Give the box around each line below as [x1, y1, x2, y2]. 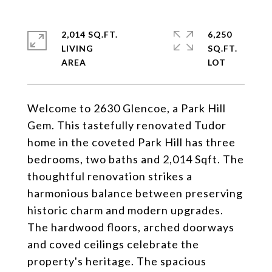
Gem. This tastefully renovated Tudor [27, 118, 226, 132]
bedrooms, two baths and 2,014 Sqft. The [27, 152, 244, 166]
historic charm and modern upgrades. [27, 203, 223, 217]
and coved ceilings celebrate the [27, 237, 199, 251]
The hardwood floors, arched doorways [27, 220, 234, 234]
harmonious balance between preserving [27, 186, 243, 200]
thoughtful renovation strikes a [27, 169, 192, 183]
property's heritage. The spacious [27, 254, 206, 268]
